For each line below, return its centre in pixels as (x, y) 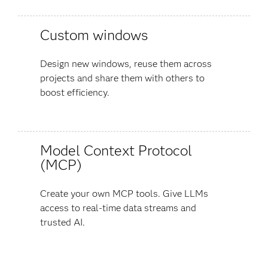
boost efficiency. (74, 92)
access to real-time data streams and (118, 208)
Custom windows (94, 35)
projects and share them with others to (122, 78)
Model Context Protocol (116, 150)
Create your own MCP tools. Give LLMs (124, 193)
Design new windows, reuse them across (126, 63)
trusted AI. (62, 222)
